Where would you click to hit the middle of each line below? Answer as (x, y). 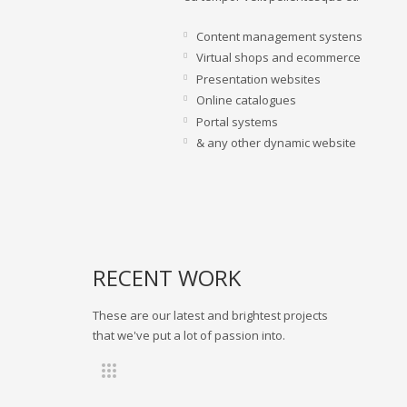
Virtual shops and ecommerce (278, 57)
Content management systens (279, 36)
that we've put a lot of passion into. (189, 336)
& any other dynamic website (276, 142)
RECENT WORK (167, 278)
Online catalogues (246, 99)
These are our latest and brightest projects (210, 316)
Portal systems (237, 121)
